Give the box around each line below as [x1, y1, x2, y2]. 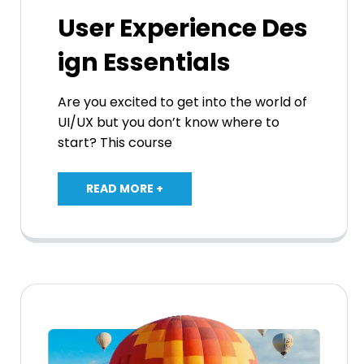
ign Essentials [58, 45, 231, 80]
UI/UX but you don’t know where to [58, 112, 279, 132]
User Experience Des [58, 11, 308, 45]
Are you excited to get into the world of [58, 92, 307, 111]
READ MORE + [86, 180, 163, 197]
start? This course [58, 132, 172, 152]
